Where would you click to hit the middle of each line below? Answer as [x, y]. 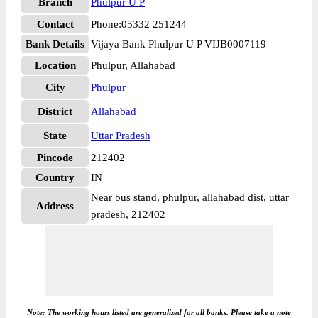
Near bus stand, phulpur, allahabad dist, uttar [190, 197]
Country [55, 177]
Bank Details [55, 44]
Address [55, 206]
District [55, 111]
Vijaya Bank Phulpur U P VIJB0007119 [179, 44]
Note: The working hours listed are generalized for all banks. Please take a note [159, 312]
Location [55, 65]
